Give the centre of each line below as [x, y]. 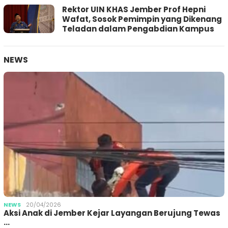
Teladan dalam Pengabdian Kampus [138, 29]
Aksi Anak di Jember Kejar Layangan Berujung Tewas [112, 213]
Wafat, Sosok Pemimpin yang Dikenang [142, 19]
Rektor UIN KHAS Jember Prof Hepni [134, 10]
